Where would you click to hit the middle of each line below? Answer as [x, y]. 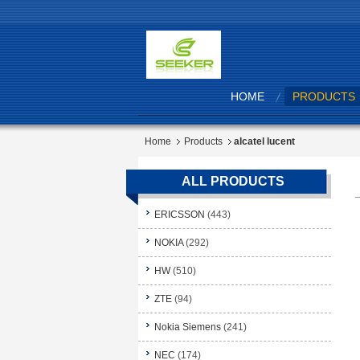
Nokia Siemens [188, 327]
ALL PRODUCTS [233, 181]
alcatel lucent [264, 141]
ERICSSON [180, 215]
